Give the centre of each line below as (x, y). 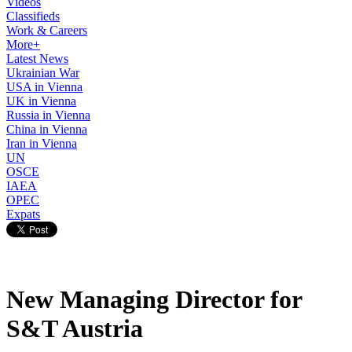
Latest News (37, 59)
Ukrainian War (43, 73)
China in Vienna (47, 129)
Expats (23, 214)
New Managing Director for (154, 300)
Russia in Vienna (48, 115)
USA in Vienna (44, 87)
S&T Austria (75, 329)
